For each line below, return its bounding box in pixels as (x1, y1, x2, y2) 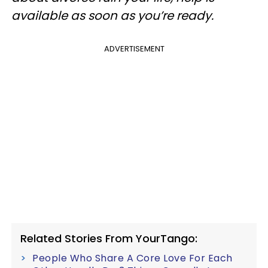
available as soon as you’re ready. (11, 7, 214, 24)
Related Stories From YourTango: (20, 230, 197, 246)
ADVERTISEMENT (103, 42, 165, 54)
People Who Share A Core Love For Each (32, 251, 233, 265)
